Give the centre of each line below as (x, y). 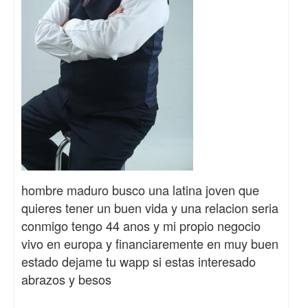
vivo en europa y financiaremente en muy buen (150, 244)
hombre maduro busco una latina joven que (140, 190)
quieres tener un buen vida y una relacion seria (150, 208)
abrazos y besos (66, 279)
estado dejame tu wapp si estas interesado (139, 262)
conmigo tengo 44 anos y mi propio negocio (141, 226)
